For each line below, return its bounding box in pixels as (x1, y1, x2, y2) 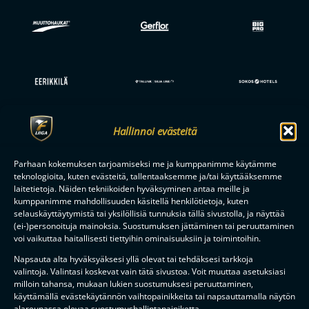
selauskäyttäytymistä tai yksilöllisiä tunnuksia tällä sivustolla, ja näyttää (14, 207, 285, 219)
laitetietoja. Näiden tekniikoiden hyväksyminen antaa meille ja (14, 182, 250, 195)
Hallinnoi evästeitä (112, 123, 197, 137)
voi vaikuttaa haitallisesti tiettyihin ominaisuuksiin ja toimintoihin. (14, 232, 261, 244)
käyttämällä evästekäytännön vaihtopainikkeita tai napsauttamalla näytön (14, 290, 295, 302)
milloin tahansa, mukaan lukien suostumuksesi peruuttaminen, (14, 277, 253, 290)
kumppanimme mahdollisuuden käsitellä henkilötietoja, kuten (14, 195, 248, 207)
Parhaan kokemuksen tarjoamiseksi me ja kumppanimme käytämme (14, 157, 277, 170)
